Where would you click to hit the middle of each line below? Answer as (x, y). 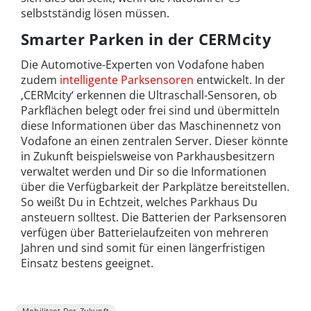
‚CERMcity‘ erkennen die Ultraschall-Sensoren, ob (149, 95)
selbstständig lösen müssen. (95, 13)
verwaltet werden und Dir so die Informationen (144, 171)
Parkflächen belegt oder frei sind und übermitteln (150, 110)
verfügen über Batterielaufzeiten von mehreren (145, 232)
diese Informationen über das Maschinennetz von (151, 125)
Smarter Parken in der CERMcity (146, 39)
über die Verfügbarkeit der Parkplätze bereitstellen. (155, 186)
